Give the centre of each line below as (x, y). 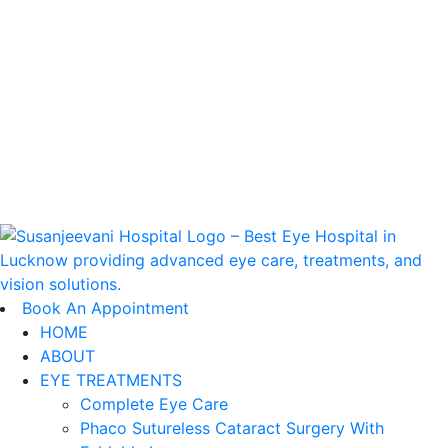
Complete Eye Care (154, 404)
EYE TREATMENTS (111, 380)
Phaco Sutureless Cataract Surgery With (232, 428)
